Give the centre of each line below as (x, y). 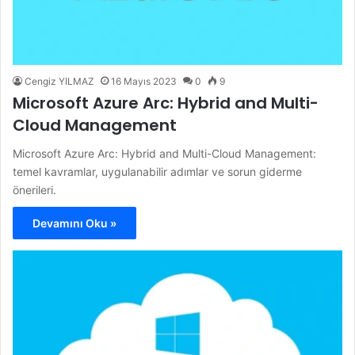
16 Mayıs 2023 (144, 82)
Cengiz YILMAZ (59, 82)
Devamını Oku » (74, 223)
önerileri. (34, 190)
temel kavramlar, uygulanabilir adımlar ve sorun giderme (157, 172)
